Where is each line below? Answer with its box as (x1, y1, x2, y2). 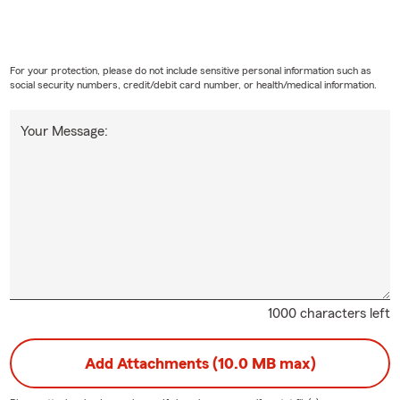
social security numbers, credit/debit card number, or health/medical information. (9, 79, 377, 90)
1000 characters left (268, 305, 391, 321)
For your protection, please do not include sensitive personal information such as (9, 64, 371, 76)
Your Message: (20, 123, 108, 138)
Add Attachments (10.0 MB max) (84, 354, 316, 371)
